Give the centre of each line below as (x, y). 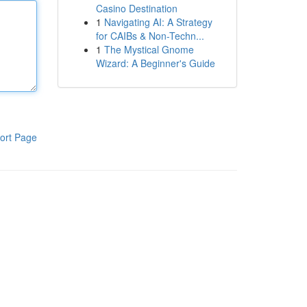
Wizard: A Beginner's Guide (155, 63)
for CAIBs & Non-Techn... (150, 36)
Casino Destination (136, 8)
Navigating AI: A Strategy (158, 22)
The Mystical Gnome (149, 49)
